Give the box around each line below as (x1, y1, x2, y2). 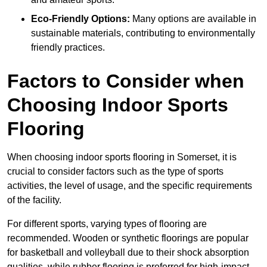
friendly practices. (31, 42, 105, 52)
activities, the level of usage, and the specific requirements (7, 180, 252, 191)
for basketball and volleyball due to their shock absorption (7, 247, 249, 257)
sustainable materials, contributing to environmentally (31, 27, 255, 38)
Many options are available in (132, 13, 256, 24)
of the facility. (7, 194, 61, 205)
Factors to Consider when (7, 70, 244, 92)
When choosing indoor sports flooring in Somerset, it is (7, 151, 237, 162)
